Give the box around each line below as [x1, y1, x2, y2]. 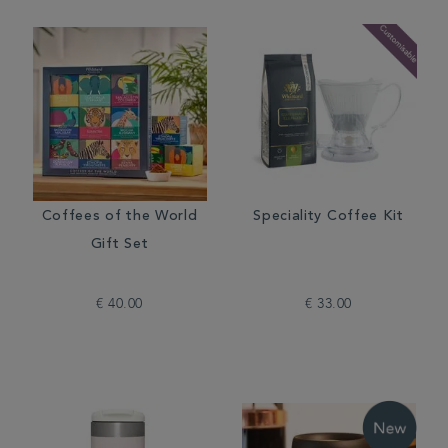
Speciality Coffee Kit [253, 210, 404, 224]
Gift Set [90, 238, 149, 252]
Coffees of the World [41, 210, 198, 224]
